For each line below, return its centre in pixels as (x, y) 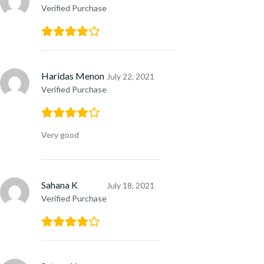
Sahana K (60, 184)
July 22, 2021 (131, 76)
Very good (60, 134)
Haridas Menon (73, 75)
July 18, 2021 (131, 185)
